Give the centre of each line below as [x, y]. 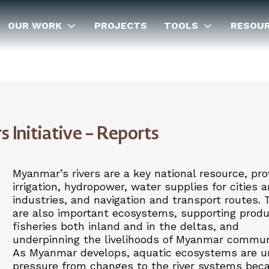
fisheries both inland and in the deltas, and [126, 226]
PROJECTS [121, 26]
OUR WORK [35, 26]
